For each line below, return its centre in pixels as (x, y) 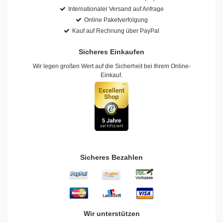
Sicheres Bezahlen (111, 158)
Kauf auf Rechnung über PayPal (116, 31)
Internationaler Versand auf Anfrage (116, 9)
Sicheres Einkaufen (111, 52)
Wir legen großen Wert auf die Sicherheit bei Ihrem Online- (111, 66)
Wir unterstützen (111, 214)
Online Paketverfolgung (116, 20)
